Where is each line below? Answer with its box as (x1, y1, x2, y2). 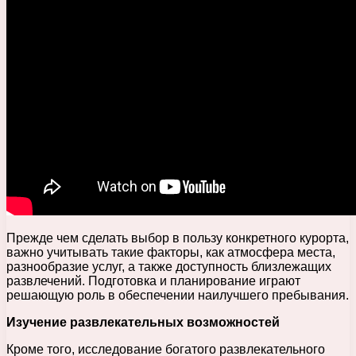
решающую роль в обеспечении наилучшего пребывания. (6, 288, 349, 302)
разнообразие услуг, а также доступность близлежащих (6, 259, 331, 273)
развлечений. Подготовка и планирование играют (6, 273, 300, 288)
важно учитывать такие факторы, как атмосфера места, (6, 245, 335, 259)
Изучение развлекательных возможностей (6, 315, 280, 329)
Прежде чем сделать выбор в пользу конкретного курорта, (6, 230, 349, 245)
